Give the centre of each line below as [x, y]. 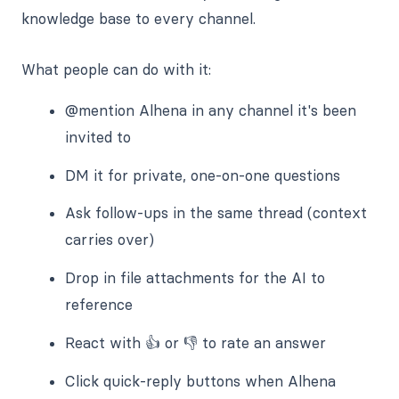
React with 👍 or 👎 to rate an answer [196, 343]
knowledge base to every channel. [138, 18]
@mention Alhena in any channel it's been [211, 110]
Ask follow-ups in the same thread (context [216, 213]
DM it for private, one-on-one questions [203, 175]
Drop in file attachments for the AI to [195, 278]
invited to [98, 137]
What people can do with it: [116, 69]
